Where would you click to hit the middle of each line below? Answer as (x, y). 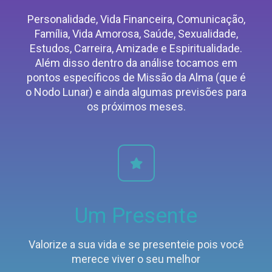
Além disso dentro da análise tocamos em (136, 63)
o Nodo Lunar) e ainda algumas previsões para (136, 92)
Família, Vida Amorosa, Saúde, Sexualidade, (136, 34)
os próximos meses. (136, 107)
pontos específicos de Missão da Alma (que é (136, 78)
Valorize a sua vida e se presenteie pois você (136, 245)
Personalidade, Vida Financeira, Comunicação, (136, 19)
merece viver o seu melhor (136, 259)
